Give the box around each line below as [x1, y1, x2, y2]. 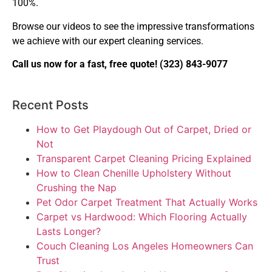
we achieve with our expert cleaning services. [12, 35, 203, 47]
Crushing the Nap [36, 181, 117, 194]
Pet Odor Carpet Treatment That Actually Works [36, 195, 257, 208]
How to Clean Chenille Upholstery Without [36, 166, 231, 179]
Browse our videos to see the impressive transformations [12, 20, 254, 32]
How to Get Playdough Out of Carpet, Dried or [36, 123, 251, 135]
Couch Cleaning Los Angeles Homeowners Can [36, 239, 253, 252]
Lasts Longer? [36, 225, 101, 237]
